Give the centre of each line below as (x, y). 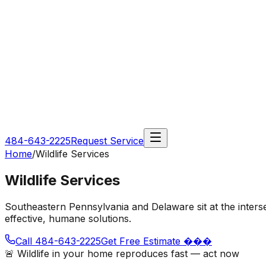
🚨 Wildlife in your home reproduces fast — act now (122, 253)
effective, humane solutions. (68, 218)
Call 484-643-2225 (58, 241)
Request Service (107, 141)
